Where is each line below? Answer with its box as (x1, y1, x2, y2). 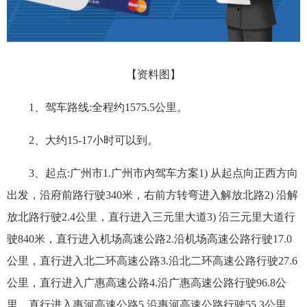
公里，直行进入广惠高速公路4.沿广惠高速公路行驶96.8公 (7, 276, 286, 288)
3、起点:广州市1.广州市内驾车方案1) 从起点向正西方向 (29, 167, 298, 179)
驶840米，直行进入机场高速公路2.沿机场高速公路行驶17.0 (7, 232, 292, 245)
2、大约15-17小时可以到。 (29, 134, 158, 146)
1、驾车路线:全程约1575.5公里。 (29, 101, 188, 113)
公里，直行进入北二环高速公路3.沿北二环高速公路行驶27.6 (7, 254, 297, 267)
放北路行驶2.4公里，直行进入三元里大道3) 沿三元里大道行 (7, 210, 295, 223)
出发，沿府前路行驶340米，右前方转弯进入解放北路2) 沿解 (7, 188, 298, 201)
